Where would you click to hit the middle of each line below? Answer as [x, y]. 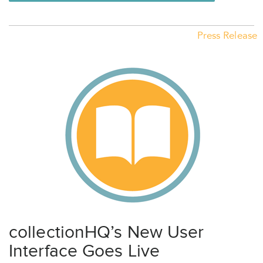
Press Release [227, 37]
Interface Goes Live [84, 251]
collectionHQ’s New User [107, 232]
